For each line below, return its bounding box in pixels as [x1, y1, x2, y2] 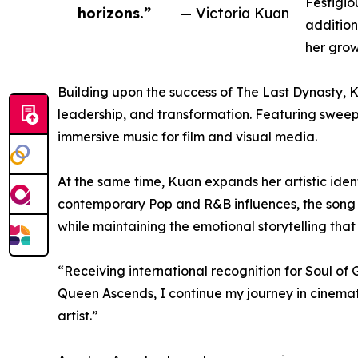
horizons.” [78, 3, 151, 22]
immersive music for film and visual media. [58, 128, 317, 145]
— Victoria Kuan [180, 3, 289, 22]
